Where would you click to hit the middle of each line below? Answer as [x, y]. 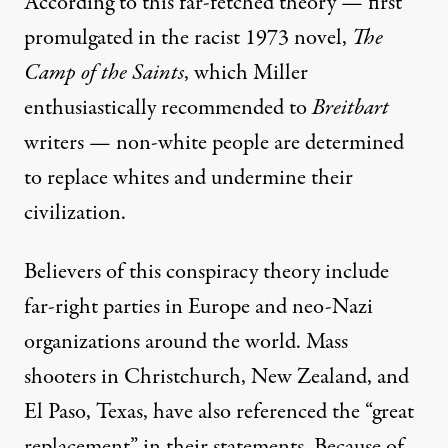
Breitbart [350, 107]
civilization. [75, 212]
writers [54, 142]
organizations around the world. [165, 341]
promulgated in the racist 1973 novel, [188, 37]
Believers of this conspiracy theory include [206, 271]
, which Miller [246, 72]
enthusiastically [92, 107]
